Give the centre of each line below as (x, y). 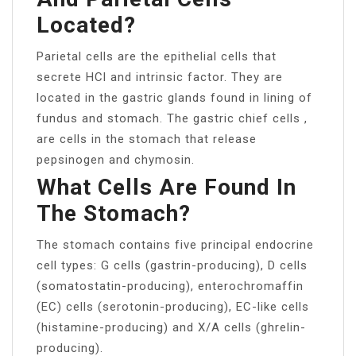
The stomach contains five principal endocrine (175, 244)
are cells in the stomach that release (147, 139)
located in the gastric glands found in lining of (174, 97)
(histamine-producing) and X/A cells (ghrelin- (171, 327)
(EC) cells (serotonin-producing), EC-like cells (173, 306)
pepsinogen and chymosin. (116, 159)
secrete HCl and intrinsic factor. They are (160, 77)
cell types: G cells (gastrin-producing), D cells (172, 265)
